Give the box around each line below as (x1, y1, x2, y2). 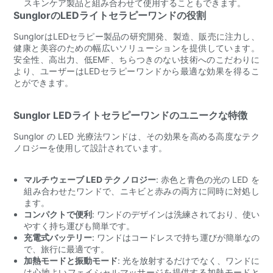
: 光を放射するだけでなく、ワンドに (118, 255, 260, 266)
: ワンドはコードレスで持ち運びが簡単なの (92, 232, 260, 243)
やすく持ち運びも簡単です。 (24, 220, 135, 231)
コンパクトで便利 (24, 208, 93, 219)
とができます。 (13, 77, 74, 88)
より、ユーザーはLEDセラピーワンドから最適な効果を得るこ (13, 65, 260, 76)
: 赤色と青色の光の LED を (156, 174, 260, 185)
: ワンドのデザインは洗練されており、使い (92, 208, 260, 219)
